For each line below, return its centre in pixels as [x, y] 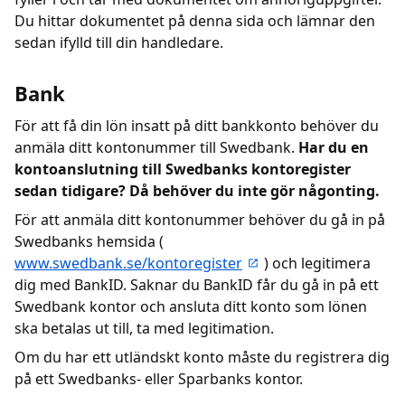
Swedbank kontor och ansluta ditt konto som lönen [191, 306]
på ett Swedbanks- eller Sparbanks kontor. [159, 379]
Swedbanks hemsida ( [89, 241]
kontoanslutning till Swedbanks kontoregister [183, 169]
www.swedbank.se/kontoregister [128, 263]
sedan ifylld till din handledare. [119, 42]
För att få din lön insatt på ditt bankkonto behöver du [197, 126]
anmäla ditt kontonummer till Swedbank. [156, 147]
